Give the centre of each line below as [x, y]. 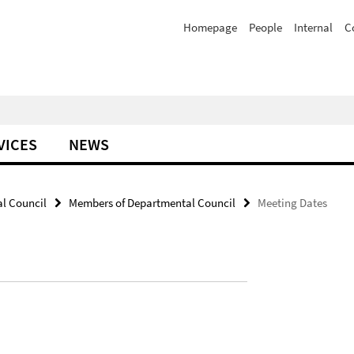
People [265, 27]
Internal [313, 27]
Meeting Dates [292, 203]
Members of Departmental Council [152, 203]
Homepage [210, 27]
